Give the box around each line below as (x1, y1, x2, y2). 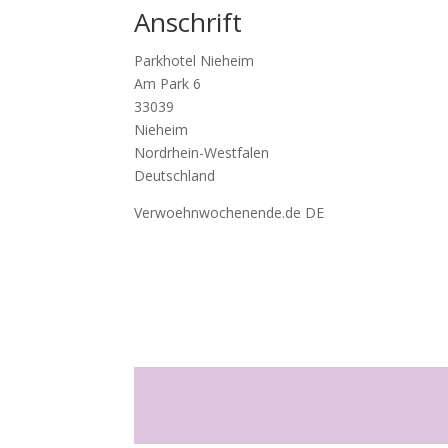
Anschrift (134, 4, 243, 40)
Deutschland (134, 166, 216, 185)
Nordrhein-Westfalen (134, 143, 270, 162)
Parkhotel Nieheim (134, 51, 255, 70)
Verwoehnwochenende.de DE (134, 203, 325, 222)
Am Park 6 (134, 74, 202, 93)
